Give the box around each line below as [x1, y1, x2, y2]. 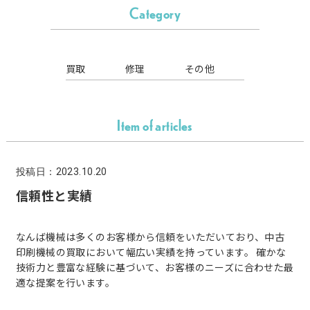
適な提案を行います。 [15, 275, 116, 289]
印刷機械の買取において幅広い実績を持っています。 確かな [15, 245, 286, 259]
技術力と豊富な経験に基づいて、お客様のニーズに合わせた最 [15, 260, 294, 274]
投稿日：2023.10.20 [15, 166, 107, 177]
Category [129, 4, 181, 21]
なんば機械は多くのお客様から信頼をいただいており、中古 [15, 230, 285, 244]
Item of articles [117, 116, 193, 134]
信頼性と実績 [15, 186, 93, 204]
